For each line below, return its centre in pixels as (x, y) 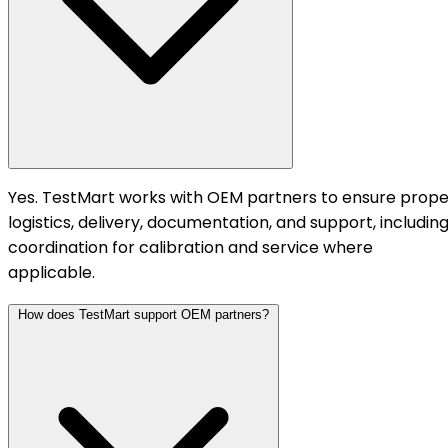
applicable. (51, 272)
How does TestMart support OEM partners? (143, 314)
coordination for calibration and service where (190, 247)
